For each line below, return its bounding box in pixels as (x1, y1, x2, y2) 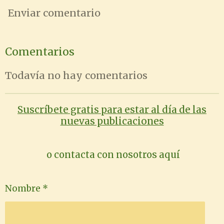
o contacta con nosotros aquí (44, 148, 180, 160)
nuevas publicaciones (60, 115, 164, 127)
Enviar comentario (8, 6, 100, 19)
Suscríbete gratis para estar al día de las (17, 103, 206, 116)
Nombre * (5, 183, 48, 194)
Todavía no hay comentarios (5, 69, 147, 82)
